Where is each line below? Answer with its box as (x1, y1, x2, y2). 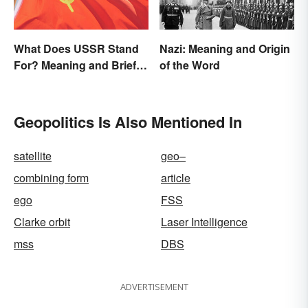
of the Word (159, 57, 220, 74)
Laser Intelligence (161, 214, 247, 230)
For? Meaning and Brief (14, 57, 136, 74)
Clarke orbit (14, 214, 70, 230)
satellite (14, 148, 52, 164)
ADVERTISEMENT (120, 280, 188, 294)
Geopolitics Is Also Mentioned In (14, 111, 242, 133)
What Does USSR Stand (14, 41, 139, 57)
